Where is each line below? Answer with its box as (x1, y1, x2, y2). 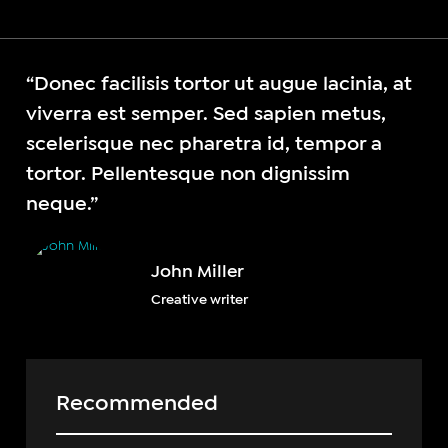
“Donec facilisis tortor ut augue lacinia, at (26, 74, 413, 94)
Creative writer (151, 292, 249, 307)
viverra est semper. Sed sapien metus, (26, 104, 387, 124)
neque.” (26, 194, 99, 214)
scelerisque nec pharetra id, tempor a (26, 134, 383, 154)
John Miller (151, 261, 245, 280)
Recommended (56, 392, 219, 414)
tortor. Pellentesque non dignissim (26, 164, 351, 184)
